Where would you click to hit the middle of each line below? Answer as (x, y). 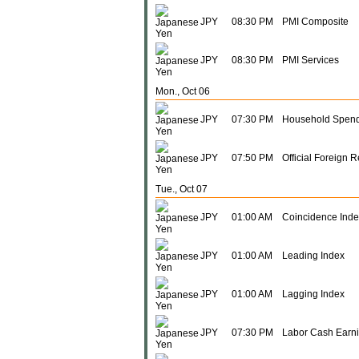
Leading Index (313, 256)
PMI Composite (315, 22)
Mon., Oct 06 (183, 91)
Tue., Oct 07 (182, 189)
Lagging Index (313, 294)
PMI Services (311, 60)
